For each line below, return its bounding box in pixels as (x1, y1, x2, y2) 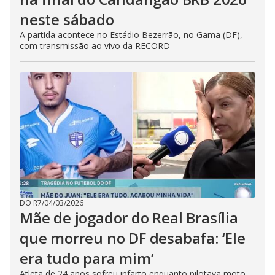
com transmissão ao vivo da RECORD (20, 40, 170, 52)
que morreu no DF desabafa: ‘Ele (20, 228, 246, 248)
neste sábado (20, 9, 114, 29)
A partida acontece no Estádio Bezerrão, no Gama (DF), (20, 29, 242, 41)
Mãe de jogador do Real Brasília (20, 207, 238, 228)
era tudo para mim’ (20, 248, 154, 268)
